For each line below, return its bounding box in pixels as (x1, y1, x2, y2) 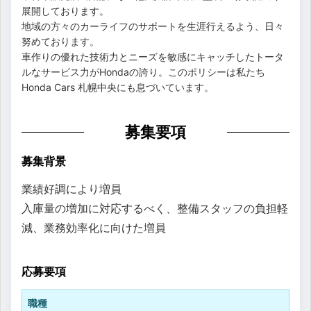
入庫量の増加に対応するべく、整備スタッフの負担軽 (22, 201, 288, 215)
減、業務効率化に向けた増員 (22, 220, 166, 235)
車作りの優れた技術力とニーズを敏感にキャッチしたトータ (22, 50, 284, 62)
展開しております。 (22, 4, 109, 17)
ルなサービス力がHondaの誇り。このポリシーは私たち (22, 65, 265, 78)
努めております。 (22, 35, 99, 47)
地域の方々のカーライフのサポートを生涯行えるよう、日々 (22, 19, 284, 32)
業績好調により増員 (22, 181, 121, 196)
